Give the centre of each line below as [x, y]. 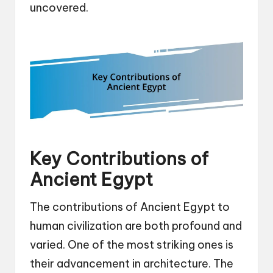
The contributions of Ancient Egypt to [130, 207]
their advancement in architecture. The [132, 263]
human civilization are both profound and [136, 225]
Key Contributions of [119, 158]
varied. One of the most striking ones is [132, 244]
